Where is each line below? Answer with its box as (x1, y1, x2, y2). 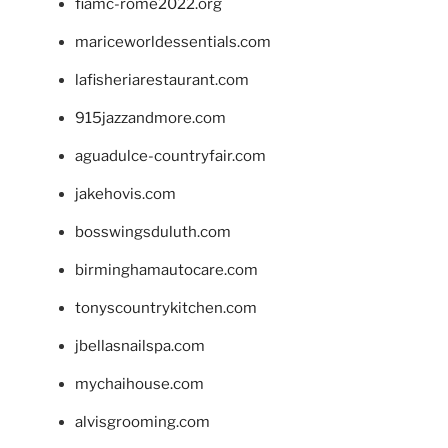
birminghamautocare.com (75, 260, 258, 279)
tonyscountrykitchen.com (75, 298, 257, 317)
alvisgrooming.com (75, 412, 210, 431)
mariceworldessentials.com (75, 32, 271, 51)
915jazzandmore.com (75, 108, 226, 127)
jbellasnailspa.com (75, 336, 205, 355)
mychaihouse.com (75, 374, 204, 393)
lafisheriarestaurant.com (75, 70, 249, 89)
